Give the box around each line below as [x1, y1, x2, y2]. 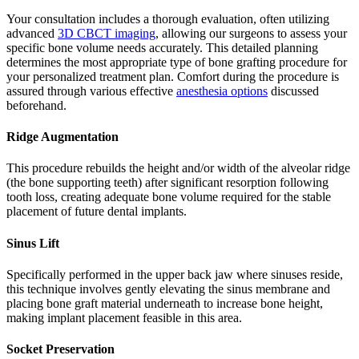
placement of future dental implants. [6, 204, 187, 219]
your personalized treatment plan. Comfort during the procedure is [6, 69, 339, 83]
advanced [6, 26, 58, 40]
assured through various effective [6, 83, 176, 98]
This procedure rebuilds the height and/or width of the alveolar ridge [6, 161, 350, 175]
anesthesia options [176, 83, 268, 98]
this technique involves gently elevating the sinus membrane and [6, 281, 330, 296]
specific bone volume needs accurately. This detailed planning [6, 40, 318, 54]
